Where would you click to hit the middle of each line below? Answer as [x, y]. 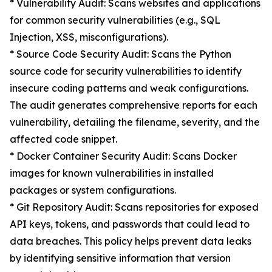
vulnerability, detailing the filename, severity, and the [135, 122]
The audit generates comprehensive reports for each [134, 105]
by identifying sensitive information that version [120, 258]
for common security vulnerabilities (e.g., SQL [115, 20]
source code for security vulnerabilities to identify [126, 71]
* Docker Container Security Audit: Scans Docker [123, 156]
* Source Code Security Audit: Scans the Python [121, 54]
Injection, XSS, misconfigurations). [89, 37]
